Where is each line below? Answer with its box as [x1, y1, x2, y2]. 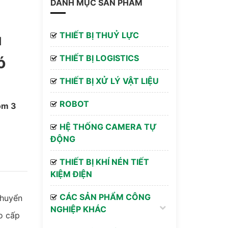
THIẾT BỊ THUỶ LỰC [59, 30, 139, 40]
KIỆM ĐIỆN [50, 169, 92, 179]
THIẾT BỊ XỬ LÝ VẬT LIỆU [59, 76, 159, 86]
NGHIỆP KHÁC [50, 204, 106, 214]
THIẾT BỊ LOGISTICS [59, 53, 139, 63]
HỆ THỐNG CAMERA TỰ [59, 122, 157, 132]
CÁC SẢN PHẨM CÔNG [59, 192, 151, 202]
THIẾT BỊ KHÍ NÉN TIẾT [59, 157, 149, 167]
